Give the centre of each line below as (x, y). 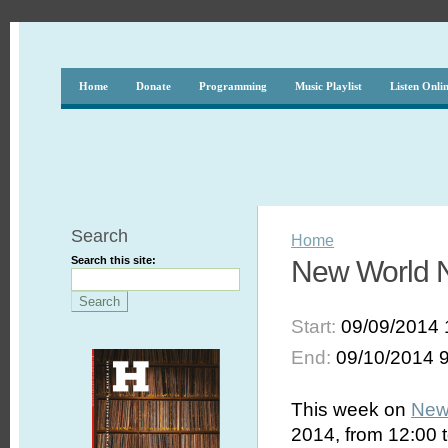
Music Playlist (328, 86)
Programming (232, 86)
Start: (316, 326)
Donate (153, 86)
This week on (351, 410)
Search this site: (113, 260)
